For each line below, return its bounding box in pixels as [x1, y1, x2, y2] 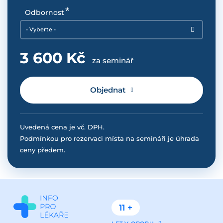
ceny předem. [20, 146, 65, 154]
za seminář [92, 56, 133, 65]
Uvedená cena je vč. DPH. [20, 123, 105, 131]
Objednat [90, 85, 125, 95]
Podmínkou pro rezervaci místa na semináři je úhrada [20, 134, 199, 142]
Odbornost [25, 8, 64, 17]
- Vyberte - [26, 26, 56, 33]
